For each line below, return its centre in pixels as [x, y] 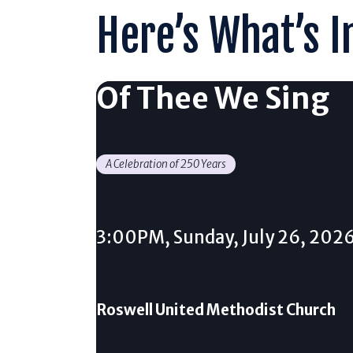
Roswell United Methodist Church [216, 309]
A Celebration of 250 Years [166, 165]
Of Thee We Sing [213, 98]
